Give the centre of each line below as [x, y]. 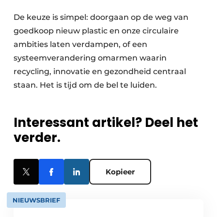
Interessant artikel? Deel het [106, 123]
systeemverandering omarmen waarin [90, 58]
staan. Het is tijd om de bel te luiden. [85, 85]
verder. [37, 138]
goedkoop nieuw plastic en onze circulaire [96, 31]
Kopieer [120, 172]
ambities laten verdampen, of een [80, 45]
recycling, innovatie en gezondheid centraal [100, 72]
